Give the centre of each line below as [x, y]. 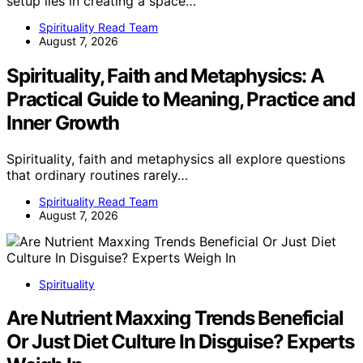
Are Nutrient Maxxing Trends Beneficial [175, 318]
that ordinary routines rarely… [97, 175]
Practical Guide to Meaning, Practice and [181, 99]
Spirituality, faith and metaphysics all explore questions [176, 158]
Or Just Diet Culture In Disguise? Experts [180, 342]
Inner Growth [63, 122]
